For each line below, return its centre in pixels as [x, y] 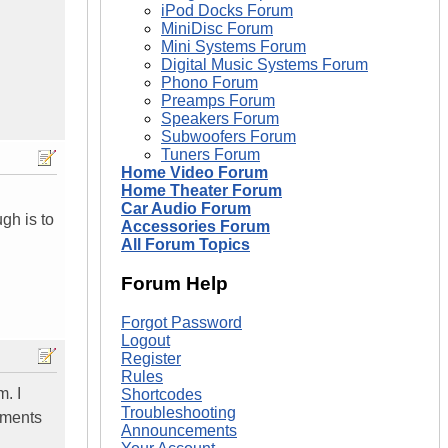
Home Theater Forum [201, 191]
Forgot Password [181, 322]
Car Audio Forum [186, 209]
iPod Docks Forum [227, 11]
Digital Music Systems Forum [264, 65]
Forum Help [174, 283]
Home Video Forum [194, 173]
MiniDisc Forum [217, 29]
